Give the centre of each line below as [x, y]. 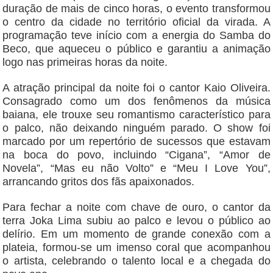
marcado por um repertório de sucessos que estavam [136, 142]
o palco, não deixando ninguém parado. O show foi [136, 128]
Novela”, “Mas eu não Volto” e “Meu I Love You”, [136, 168]
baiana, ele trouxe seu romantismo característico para [136, 115]
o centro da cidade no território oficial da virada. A [136, 22]
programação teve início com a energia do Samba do [136, 36]
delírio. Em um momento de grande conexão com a [136, 234]
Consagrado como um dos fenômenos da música [136, 101]
